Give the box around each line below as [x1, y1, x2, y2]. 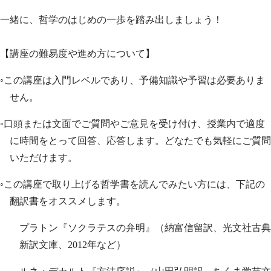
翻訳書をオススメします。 [10, 196, 126, 207]
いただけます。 [10, 152, 77, 163]
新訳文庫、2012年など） [19, 240, 126, 250]
